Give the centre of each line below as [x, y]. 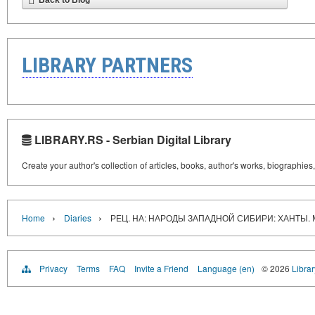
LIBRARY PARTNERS [107, 65]
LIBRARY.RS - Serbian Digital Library [131, 140]
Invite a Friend [161, 268]
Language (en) [226, 268]
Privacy [53, 268]
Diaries [78, 218]
